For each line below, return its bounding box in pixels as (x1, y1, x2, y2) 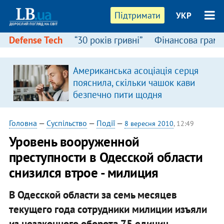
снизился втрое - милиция (8, 164, 158, 181)
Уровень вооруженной (8, 133, 139, 150)
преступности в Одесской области (8, 148, 203, 165)
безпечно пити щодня (72, 88, 162, 100)
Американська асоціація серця (72, 64, 198, 76)
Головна (8, 118, 37, 128)
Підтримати (114, 9, 161, 21)
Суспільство (46, 118, 87, 128)
